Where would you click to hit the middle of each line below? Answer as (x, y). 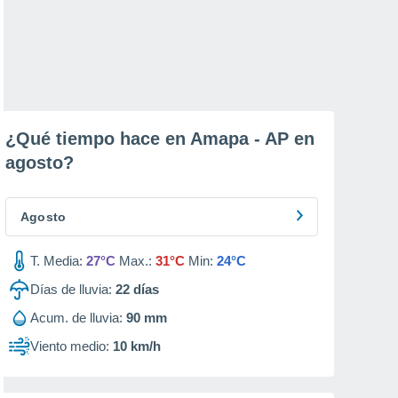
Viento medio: (70, 346)
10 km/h (137, 346)
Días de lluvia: (71, 289)
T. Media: (56, 261)
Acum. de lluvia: (76, 318)
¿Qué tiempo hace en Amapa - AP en (160, 139)
